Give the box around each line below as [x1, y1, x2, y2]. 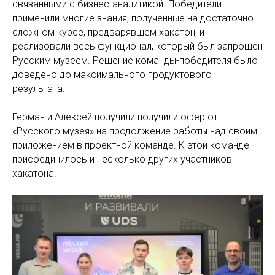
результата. [12, 82, 65, 95]
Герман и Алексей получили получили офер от [12, 110, 218, 123]
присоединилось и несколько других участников [12, 153, 232, 165]
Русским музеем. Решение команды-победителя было [12, 54, 258, 66]
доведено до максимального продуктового [12, 68, 212, 80]
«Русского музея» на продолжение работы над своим [12, 125, 257, 137]
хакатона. [12, 167, 59, 179]
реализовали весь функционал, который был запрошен [12, 40, 263, 52]
